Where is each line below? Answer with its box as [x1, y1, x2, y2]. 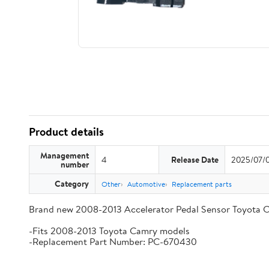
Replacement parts [172, 179, 232, 189]
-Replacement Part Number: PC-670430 [29, 235, 197, 248]
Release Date [171, 154, 219, 165]
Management [40, 150, 89, 161]
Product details [29, 124, 104, 139]
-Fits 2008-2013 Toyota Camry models [29, 224, 190, 237]
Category [55, 178, 89, 189]
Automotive [127, 179, 165, 189]
